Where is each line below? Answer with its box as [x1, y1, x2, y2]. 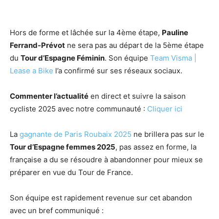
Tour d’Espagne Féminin [21, 53, 105, 63]
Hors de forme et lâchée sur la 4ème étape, [10, 28, 162, 38]
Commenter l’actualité [10, 91, 88, 101]
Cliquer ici [147, 104, 182, 114]
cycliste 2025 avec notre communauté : [10, 104, 147, 114]
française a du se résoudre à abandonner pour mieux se [10, 155, 203, 165]
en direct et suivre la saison [88, 91, 186, 101]
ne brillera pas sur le [131, 130, 204, 139]
